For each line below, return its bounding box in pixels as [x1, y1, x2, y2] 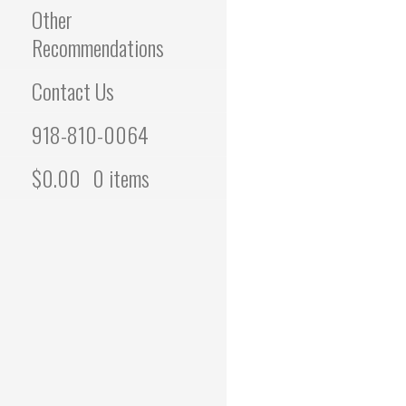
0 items [92, 161, 150, 195]
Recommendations [32, 31, 164, 64]
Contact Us [32, 74, 114, 108]
